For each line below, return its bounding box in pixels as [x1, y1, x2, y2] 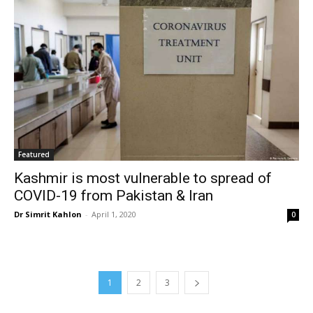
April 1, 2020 [92, 208, 136, 219]
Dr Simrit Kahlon [14, 208, 82, 219]
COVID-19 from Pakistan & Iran [14, 187, 213, 204]
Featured [18, 149, 50, 159]
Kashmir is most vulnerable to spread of [14, 169, 272, 187]
